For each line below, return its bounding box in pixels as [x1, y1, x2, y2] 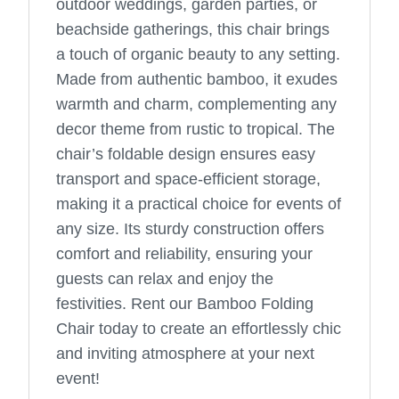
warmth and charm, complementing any [56, 95, 338, 114]
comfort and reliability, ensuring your [56, 245, 313, 264]
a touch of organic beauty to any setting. [56, 45, 341, 64]
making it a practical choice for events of [56, 195, 342, 214]
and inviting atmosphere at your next [56, 345, 315, 363]
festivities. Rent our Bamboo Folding [56, 295, 314, 313]
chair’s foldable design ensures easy [56, 145, 316, 164]
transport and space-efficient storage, [56, 170, 322, 189]
